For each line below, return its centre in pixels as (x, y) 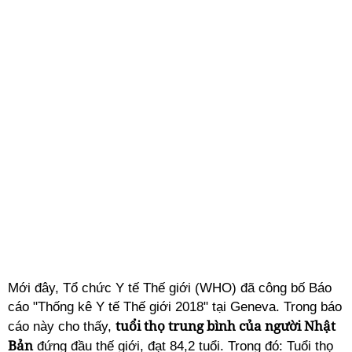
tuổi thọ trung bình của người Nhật (225, 326)
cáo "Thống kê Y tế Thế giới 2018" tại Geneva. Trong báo (175, 307)
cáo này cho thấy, (62, 326)
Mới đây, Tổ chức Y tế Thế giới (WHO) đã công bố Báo (170, 288)
